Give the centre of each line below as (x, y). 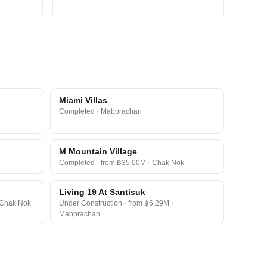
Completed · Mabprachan (100, 111)
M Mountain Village (98, 151)
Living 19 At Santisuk (102, 192)
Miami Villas (83, 100)
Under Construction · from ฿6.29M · (116, 203)
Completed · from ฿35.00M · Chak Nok (121, 163)
